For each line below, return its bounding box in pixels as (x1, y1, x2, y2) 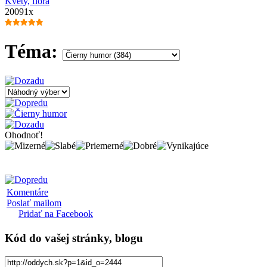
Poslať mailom (7, 197, 61, 208)
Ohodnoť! (5, 129, 43, 140)
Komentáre (7, 187, 48, 197)
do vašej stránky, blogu (26, 232, 143, 245)
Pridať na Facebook (18, 208, 93, 219)
